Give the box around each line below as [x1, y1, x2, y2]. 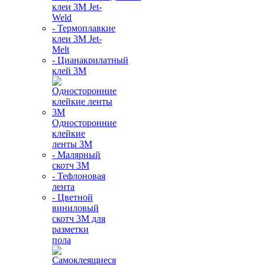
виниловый [52, 203, 99, 213]
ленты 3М [52, 139, 92, 149]
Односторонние [52, 118, 117, 128]
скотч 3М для [52, 214, 105, 224]
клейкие [52, 128, 85, 138]
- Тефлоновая [52, 171, 105, 181]
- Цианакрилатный [52, 55, 128, 65]
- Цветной [52, 192, 93, 202]
